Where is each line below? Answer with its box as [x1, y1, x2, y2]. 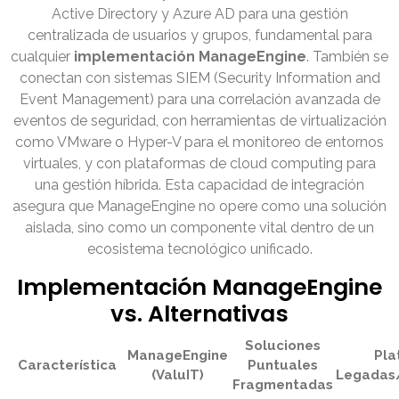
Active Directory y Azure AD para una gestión [51, 5, 348, 23]
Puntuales [248, 357, 318, 374]
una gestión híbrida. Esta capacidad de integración [35, 176, 364, 194]
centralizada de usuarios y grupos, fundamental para [27, 27, 372, 45]
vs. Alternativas [110, 298, 289, 330]
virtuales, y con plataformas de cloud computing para [23, 155, 376, 173]
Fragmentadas [232, 377, 333, 394]
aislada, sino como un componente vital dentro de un [25, 219, 374, 237]
